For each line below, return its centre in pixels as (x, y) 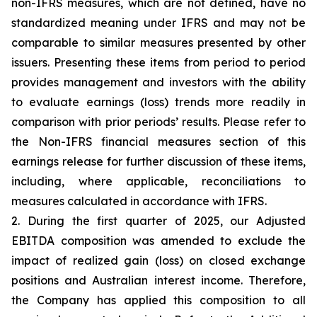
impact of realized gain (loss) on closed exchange (158, 260)
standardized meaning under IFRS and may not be (158, 23)
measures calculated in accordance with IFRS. (139, 201)
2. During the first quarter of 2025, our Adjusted (158, 221)
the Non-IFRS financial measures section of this (158, 142)
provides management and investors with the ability (158, 82)
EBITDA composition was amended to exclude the (158, 241)
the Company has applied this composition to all (158, 300)
